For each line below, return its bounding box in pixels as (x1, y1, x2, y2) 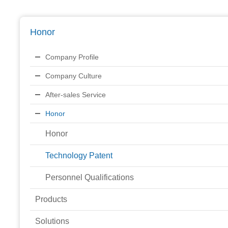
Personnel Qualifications (45, 173, 134, 182)
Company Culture (45, 71, 102, 80)
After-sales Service (45, 90, 106, 99)
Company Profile (45, 52, 99, 61)
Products (35, 194, 67, 204)
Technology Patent (45, 151, 112, 160)
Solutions (35, 216, 69, 225)
